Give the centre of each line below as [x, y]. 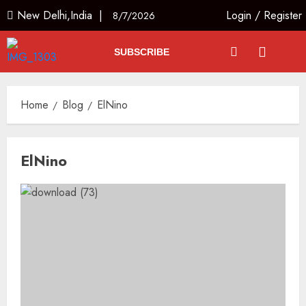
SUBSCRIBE [141, 52]
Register [283, 15]
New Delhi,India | [63, 15]
